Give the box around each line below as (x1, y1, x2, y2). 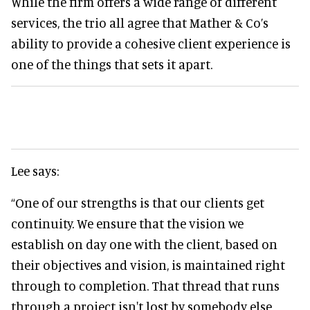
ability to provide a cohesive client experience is (11, 35, 291, 51)
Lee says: (11, 162, 59, 179)
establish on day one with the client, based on (11, 235, 277, 252)
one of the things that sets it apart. (11, 55, 212, 72)
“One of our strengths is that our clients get (11, 194, 264, 210)
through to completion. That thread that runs (11, 277, 280, 293)
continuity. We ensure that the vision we (11, 215, 244, 231)
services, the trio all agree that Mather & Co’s (11, 14, 268, 30)
